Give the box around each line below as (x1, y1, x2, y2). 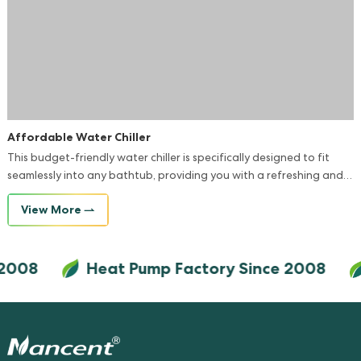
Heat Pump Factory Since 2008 (82, 258, 322, 280)
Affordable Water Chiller (6, 129, 151, 144)
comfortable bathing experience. (6, 188, 180, 200)
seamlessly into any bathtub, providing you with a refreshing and (6, 170, 343, 182)
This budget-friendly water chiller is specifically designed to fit (6, 152, 330, 164)
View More (20, 201, 81, 217)
